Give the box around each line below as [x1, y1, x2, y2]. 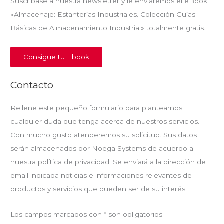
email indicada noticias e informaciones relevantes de [10, 171, 192, 179]
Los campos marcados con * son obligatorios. [10, 210, 164, 218]
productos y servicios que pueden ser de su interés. [10, 184, 187, 193]
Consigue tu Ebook [23, 53, 90, 61]
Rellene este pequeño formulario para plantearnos [10, 103, 183, 112]
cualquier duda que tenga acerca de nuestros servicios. [10, 117, 200, 125]
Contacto [10, 78, 54, 91]
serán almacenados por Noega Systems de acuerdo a [10, 144, 194, 152]
